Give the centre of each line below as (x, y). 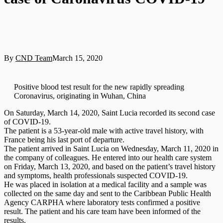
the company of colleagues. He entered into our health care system (108, 157)
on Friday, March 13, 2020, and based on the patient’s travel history (110, 166)
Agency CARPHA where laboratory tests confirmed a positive (102, 202)
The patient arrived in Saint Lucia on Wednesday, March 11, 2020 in (111, 148)
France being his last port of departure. (64, 139)
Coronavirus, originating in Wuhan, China (80, 96)
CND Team (34, 58)
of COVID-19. (27, 121)
